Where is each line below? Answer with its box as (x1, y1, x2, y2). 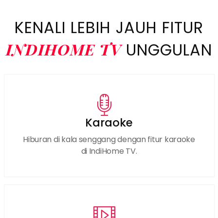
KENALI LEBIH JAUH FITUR (15, 16, 203, 38)
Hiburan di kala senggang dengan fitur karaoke (23, 133, 195, 145)
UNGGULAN (121, 38, 212, 61)
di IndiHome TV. (81, 145, 137, 157)
